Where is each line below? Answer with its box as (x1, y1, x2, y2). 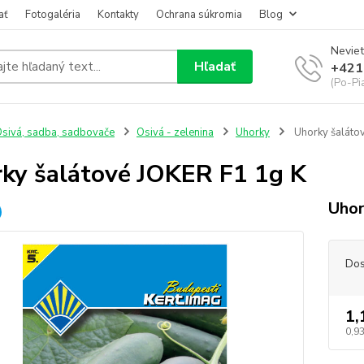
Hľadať (194, 57, 236, 76)
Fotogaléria (25, 7, 80, 22)
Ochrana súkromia (156, 7, 242, 22)
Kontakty (97, 7, 139, 22)
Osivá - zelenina (136, 125, 214, 140)
